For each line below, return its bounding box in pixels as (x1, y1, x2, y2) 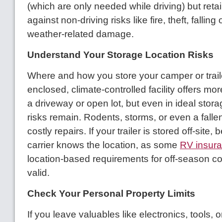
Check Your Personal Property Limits (27, 188, 195, 199)
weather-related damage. (27, 29, 134, 40)
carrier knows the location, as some (27, 140, 180, 151)
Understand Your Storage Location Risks (27, 50, 214, 60)
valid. (27, 167, 50, 178)
